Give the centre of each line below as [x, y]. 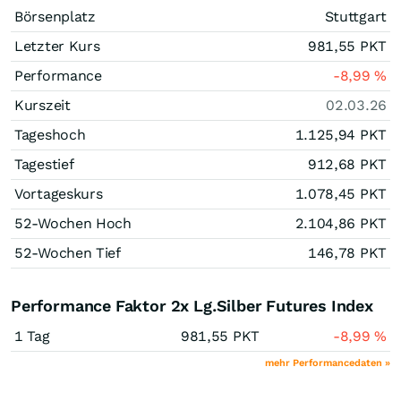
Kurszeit [43, 105]
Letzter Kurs [57, 46]
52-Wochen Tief [68, 253]
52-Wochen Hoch [73, 223]
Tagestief [44, 164]
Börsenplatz [55, 17]
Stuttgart [355, 17]
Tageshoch [50, 135]
